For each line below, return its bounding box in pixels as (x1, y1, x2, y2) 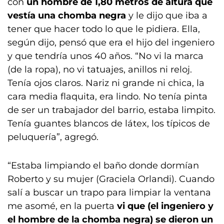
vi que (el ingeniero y (117, 200, 213, 212)
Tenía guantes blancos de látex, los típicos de (7, 118, 210, 129)
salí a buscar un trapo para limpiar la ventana (7, 187, 211, 198)
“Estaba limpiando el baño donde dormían (7, 160, 199, 171)
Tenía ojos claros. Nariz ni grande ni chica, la (7, 77, 204, 89)
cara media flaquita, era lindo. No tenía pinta (7, 91, 207, 102)
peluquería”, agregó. (7, 131, 98, 143)
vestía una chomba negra (7, 10, 128, 21)
